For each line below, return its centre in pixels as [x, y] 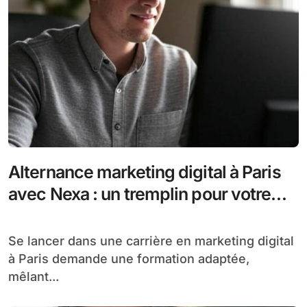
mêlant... [34, 276]
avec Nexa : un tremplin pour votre [140, 194]
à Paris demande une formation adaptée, [129, 258]
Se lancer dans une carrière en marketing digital [12, 241]
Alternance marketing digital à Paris [145, 172]
